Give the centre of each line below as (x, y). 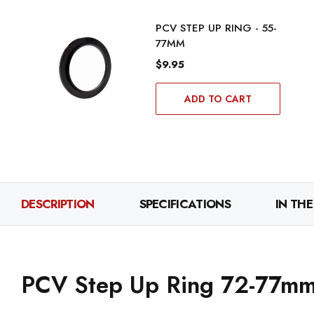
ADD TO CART (218, 99)
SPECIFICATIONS (185, 204)
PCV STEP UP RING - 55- (216, 28)
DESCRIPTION (58, 204)
